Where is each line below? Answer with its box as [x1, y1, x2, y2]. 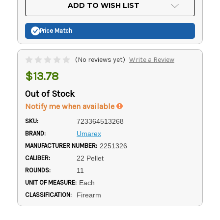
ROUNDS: [25, 166, 51, 174]
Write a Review [129, 55, 174, 64]
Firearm [76, 191, 101, 199]
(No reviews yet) [75, 55, 125, 64]
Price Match [40, 27, 72, 35]
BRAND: [25, 129, 46, 137]
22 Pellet [76, 154, 104, 162]
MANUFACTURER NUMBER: [25, 141, 97, 149]
